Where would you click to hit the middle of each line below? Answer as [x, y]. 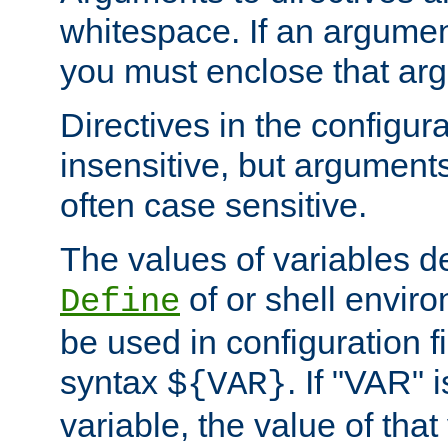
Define [120, 302]
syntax [113, 382]
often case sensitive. [213, 205]
